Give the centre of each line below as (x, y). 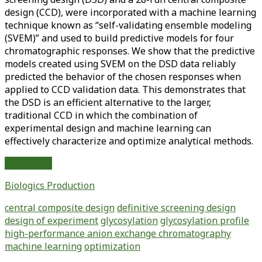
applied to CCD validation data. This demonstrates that (125, 89)
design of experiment (51, 220)
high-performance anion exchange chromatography (118, 233)
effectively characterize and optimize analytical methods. (129, 141)
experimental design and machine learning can (108, 128)
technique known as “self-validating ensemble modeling (128, 25)
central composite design (60, 207)
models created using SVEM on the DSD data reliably (120, 63)
